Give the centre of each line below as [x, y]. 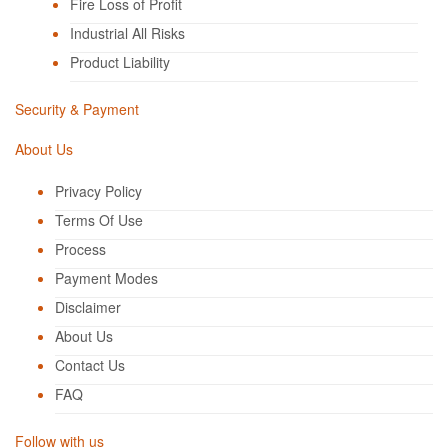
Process [80, 249]
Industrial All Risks [127, 33]
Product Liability [120, 62]
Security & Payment [77, 109]
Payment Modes [106, 278]
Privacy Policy [98, 191]
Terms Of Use [99, 220]
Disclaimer [88, 307]
